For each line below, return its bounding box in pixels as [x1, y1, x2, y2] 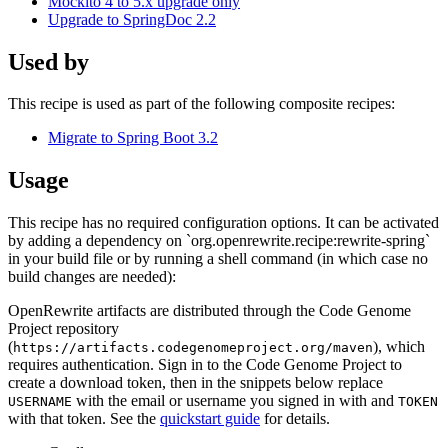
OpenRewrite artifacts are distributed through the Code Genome [8, 302, 411, 320]
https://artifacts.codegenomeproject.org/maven [13, 340, 373, 356]
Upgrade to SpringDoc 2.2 [48, 10, 216, 28]
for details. [264, 410, 330, 428]
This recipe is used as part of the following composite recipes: [8, 95, 395, 113]
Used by [8, 48, 89, 75]
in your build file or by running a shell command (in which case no [8, 250, 428, 268]
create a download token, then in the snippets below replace [8, 374, 383, 392]
